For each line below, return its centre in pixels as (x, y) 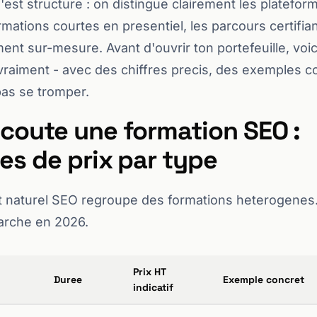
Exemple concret (264, 279)
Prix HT (150, 272)
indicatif (153, 287)
